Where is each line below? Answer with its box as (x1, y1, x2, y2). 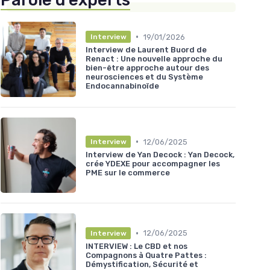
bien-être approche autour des (86, 63, 209, 73)
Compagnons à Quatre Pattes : (86, 250, 207, 260)
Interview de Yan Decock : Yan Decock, (86, 150, 234, 160)
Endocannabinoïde (86, 81, 159, 91)
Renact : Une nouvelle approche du (86, 54, 222, 64)
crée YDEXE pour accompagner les (86, 159, 220, 169)
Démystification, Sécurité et (86, 259, 198, 269)
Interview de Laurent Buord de (86, 45, 207, 55)
